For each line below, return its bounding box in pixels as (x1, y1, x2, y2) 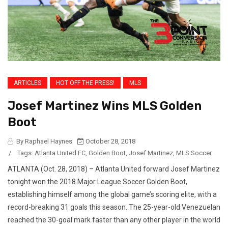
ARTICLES (14, 79, 41, 87)
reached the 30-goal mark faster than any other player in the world (8, 215, 220, 224)
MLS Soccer (176, 149, 212, 157)
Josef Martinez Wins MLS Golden (8, 98, 202, 113)
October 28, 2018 (84, 137, 135, 145)
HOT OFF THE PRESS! (56, 79, 115, 87)
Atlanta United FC (35, 149, 85, 157)
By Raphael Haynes (15, 137, 72, 145)
